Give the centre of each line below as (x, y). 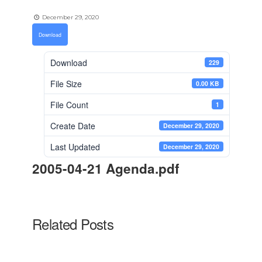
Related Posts (73, 224)
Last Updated (75, 146)
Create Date (73, 125)
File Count (69, 104)
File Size (66, 83)
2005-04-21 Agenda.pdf (106, 168)
